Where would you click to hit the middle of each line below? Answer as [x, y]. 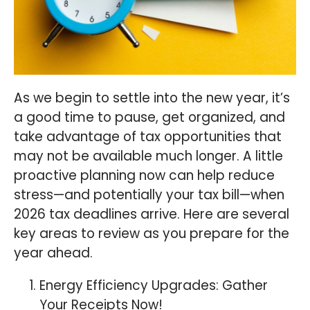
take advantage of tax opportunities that [148, 136]
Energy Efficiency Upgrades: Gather [154, 285]
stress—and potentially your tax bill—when [149, 194]
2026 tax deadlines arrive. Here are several [152, 214]
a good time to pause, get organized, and [149, 117]
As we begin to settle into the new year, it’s [152, 98]
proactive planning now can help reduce [144, 175]
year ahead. [53, 253]
